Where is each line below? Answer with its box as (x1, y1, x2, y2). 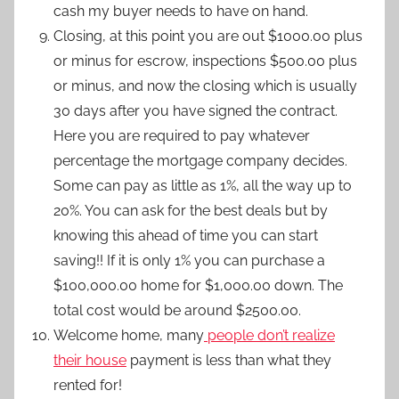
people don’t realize (204, 327, 335, 345)
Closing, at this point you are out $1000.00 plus (53, 28, 362, 45)
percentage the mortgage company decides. (53, 152, 347, 170)
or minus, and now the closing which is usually (53, 77, 357, 95)
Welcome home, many (53, 327, 204, 345)
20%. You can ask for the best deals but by (53, 202, 328, 220)
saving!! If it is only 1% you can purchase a (53, 252, 325, 270)
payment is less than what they (126, 352, 331, 370)
